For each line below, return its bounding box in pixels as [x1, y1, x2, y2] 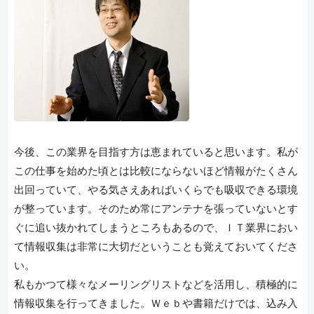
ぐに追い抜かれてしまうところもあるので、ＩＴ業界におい [13, 222, 298, 234]
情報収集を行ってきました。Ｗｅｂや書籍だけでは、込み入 [13, 298, 298, 310]
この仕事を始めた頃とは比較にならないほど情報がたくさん [13, 165, 298, 177]
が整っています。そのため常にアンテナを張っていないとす [13, 203, 298, 215]
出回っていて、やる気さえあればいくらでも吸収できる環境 [13, 184, 298, 196]
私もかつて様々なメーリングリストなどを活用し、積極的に [13, 279, 298, 291]
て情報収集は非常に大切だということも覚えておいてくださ [13, 241, 298, 253]
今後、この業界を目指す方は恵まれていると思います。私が [13, 146, 298, 158]
